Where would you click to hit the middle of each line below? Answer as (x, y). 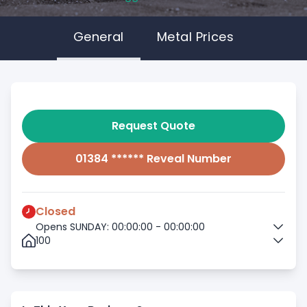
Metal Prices (195, 37)
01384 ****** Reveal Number (153, 159)
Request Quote (153, 126)
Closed (56, 211)
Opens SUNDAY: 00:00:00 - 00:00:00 (120, 227)
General (98, 37)
